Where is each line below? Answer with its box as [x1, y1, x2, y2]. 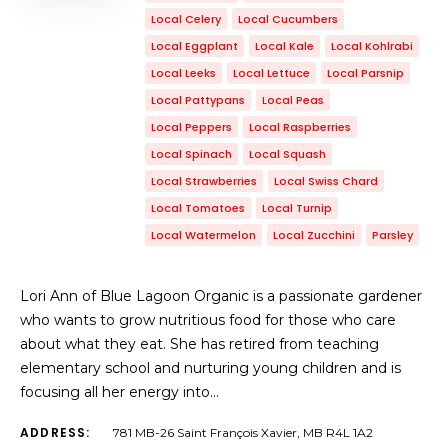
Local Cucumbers [238, 11, 338, 27]
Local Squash [249, 146, 326, 162]
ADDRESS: [20, 424, 91, 441]
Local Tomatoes [151, 200, 245, 216]
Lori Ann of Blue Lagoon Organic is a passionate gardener [20, 287, 422, 305]
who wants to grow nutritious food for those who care [20, 311, 396, 329]
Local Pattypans [151, 92, 245, 108]
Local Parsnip [327, 65, 404, 81]
